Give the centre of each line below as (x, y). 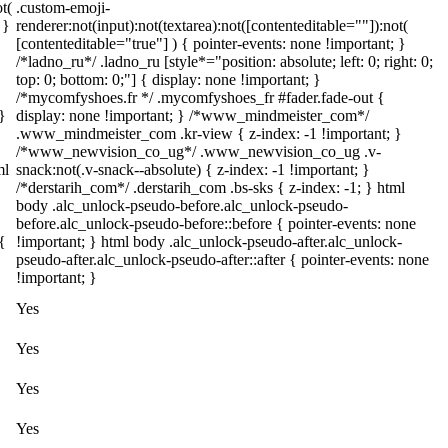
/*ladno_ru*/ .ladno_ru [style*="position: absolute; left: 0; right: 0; (224, 61)
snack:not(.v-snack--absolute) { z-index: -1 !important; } (193, 169)
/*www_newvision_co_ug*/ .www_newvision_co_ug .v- (198, 151)
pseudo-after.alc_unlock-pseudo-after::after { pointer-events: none (222, 259)
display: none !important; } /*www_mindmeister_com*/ (192, 115)
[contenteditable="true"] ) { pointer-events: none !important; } (211, 43)
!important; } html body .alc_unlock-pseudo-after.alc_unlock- (209, 241)
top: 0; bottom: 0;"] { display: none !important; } (168, 79)
